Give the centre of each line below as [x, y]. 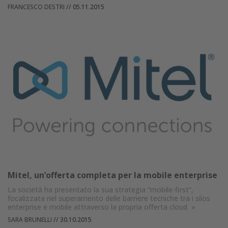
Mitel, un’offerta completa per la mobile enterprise [112, 175]
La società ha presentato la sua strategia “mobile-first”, [101, 190]
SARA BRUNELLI [30, 220]
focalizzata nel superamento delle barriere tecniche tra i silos [109, 198]
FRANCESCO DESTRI [36, 7]
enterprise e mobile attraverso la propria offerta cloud [98, 207]
